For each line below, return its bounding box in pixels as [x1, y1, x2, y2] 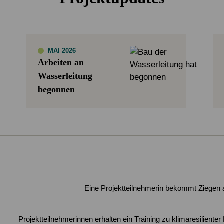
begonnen [38, 84, 75, 94]
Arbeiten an [38, 57, 84, 67]
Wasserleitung [38, 70, 93, 81]
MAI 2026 [48, 46, 76, 54]
